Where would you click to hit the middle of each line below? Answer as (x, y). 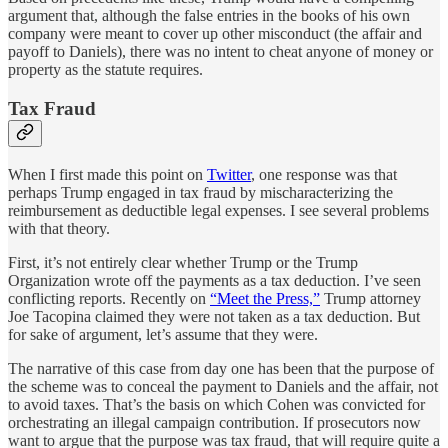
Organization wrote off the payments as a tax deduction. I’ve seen (214, 280)
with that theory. (59, 228)
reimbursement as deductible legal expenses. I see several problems (218, 210)
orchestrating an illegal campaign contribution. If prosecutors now (214, 422)
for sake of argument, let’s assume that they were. (163, 334)
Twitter (229, 174)
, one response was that (324, 174)
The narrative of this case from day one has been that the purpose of (221, 368)
